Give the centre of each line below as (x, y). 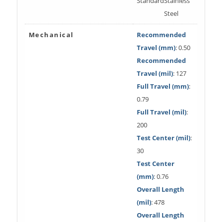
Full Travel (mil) (161, 112)
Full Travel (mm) (163, 86)
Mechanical (51, 34)
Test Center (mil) (163, 138)
